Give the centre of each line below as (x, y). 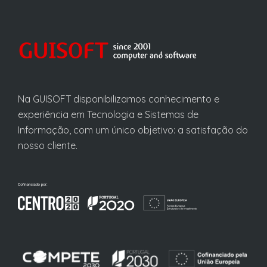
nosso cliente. (48, 145)
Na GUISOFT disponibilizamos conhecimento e (119, 99)
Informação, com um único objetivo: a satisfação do (133, 130)
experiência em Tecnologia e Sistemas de (108, 114)
